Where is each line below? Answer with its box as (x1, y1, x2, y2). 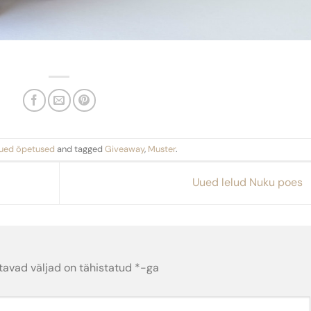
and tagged (55, 143, 105, 155)
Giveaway (105, 143, 144, 155)
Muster (148, 143, 176, 155)
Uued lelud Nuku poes (192, 174, 305, 190)
